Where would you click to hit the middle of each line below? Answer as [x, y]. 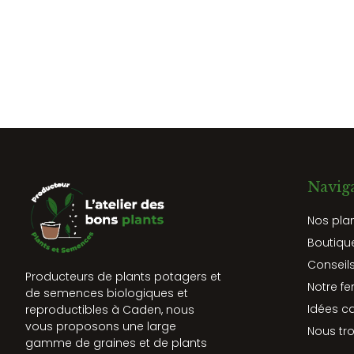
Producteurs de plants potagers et [123, 277]
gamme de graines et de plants [116, 343]
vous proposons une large [101, 327]
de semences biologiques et [107, 294]
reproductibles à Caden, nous [110, 310]
